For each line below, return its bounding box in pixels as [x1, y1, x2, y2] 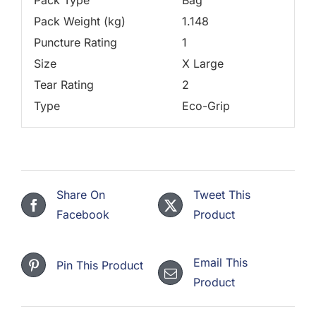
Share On [56, 188, 105, 202]
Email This [193, 255, 248, 270]
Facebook [56, 207, 109, 222]
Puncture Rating [33, 35, 117, 49]
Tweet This [193, 188, 250, 202]
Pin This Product [56, 257, 143, 272]
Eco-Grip [181, 98, 230, 113]
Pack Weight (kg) [33, 13, 126, 28]
